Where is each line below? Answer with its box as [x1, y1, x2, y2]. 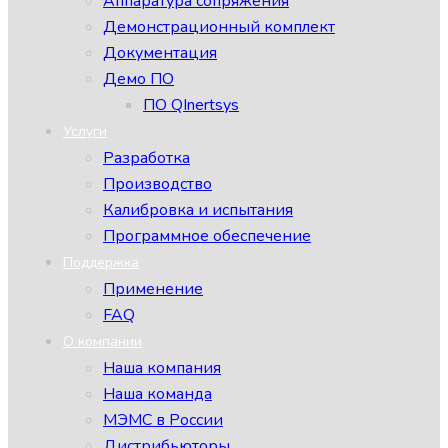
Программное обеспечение [103, 225, 311, 247]
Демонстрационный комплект [103, 16, 335, 38]
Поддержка [63, 253, 139, 272]
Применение [103, 278, 203, 300]
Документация [103, 42, 217, 64]
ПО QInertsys [143, 94, 239, 116]
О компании [63, 332, 142, 351]
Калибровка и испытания [103, 199, 293, 221]
